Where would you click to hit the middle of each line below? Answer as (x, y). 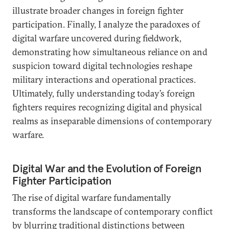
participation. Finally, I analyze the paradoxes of (106, 24)
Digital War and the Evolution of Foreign (107, 168)
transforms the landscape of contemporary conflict (112, 211)
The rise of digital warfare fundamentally (92, 198)
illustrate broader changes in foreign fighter (98, 10)
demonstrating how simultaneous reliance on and (110, 52)
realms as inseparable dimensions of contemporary (112, 121)
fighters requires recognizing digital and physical (107, 107)
